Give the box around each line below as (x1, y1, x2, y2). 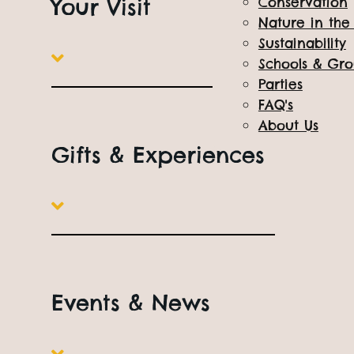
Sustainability (258, 35, 346, 53)
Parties (258, 76, 303, 94)
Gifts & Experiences (51, 141, 265, 168)
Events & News (51, 288, 210, 316)
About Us (258, 117, 318, 135)
